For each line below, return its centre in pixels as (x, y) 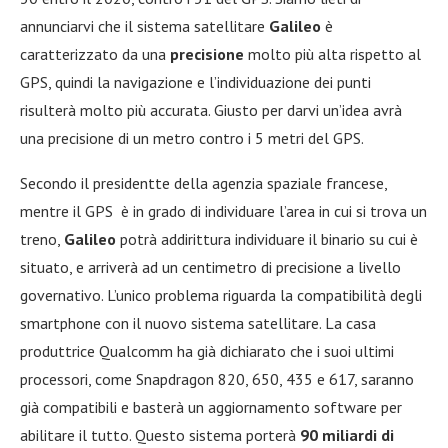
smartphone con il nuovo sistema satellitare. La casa (198, 322)
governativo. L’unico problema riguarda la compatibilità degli (221, 294)
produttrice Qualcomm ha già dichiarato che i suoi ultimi (207, 350)
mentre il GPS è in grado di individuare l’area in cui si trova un (223, 210)
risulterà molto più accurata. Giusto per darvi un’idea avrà (211, 109)
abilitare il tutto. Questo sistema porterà (160, 434)
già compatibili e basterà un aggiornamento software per (211, 406)
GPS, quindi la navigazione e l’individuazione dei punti (195, 81)
